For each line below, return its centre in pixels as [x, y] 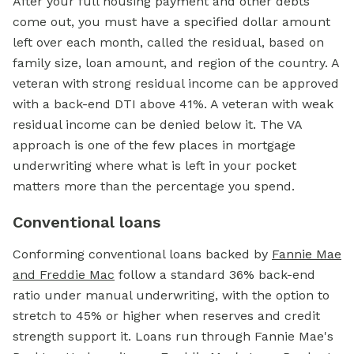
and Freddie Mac [64, 275]
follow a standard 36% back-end [215, 275]
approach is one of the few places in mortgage [154, 145]
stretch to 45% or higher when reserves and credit [166, 316]
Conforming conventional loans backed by [142, 254]
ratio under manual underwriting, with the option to [171, 296]
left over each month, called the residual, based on [168, 43]
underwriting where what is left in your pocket [154, 166]
